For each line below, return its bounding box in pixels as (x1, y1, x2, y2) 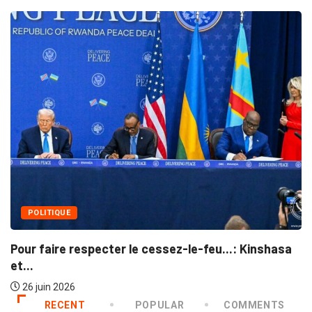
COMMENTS (223, 299, 286, 311)
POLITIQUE (28, 208, 70, 217)
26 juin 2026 (20, 281, 75, 292)
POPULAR (134, 299, 185, 311)
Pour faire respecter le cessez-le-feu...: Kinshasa (10, 240, 292, 256)
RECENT (44, 299, 86, 311)
